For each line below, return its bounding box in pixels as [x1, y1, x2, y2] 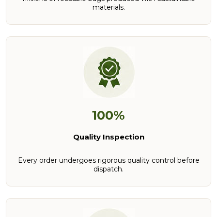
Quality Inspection [73, 132, 144, 141]
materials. [92, 2, 125, 12]
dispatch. [93, 164, 124, 173]
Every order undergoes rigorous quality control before [17, 155, 200, 165]
